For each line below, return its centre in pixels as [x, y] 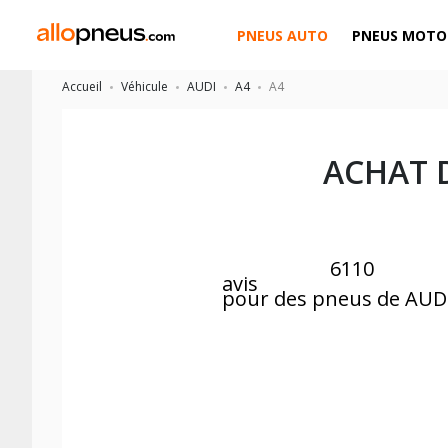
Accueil [82, 86]
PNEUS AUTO [283, 35]
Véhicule [144, 86]
